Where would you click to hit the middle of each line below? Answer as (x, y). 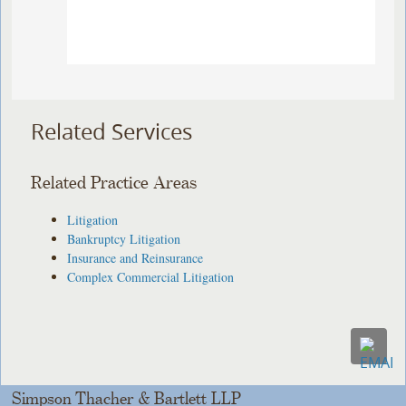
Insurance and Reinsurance (135, 257)
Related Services (112, 132)
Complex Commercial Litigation (151, 276)
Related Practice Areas (114, 183)
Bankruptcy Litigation (124, 238)
